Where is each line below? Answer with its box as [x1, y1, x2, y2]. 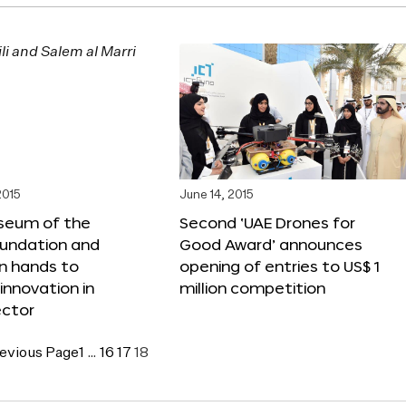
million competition [179, 278, 325, 296]
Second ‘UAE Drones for [179, 213, 355, 231]
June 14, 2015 [179, 188, 254, 201]
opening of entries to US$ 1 [179, 256, 380, 275]
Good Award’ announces [179, 235, 362, 253]
